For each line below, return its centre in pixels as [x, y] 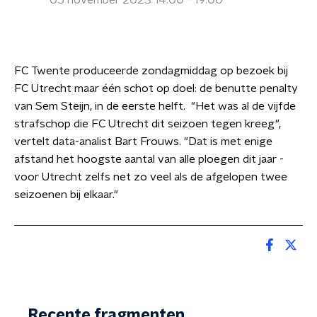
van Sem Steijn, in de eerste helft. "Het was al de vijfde [155, 106]
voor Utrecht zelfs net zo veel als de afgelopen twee [151, 177]
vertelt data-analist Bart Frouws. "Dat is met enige [143, 142]
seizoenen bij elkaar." [66, 195]
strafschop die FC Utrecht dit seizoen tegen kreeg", [148, 124]
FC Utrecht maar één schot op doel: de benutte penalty [156, 88]
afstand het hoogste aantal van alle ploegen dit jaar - [149, 159]
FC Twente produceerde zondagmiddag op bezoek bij [151, 71]
